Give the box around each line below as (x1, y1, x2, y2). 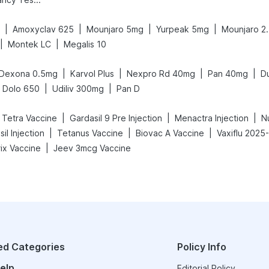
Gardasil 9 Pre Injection (70, 113, 162, 123)
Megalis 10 (64, 39, 106, 49)
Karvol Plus (70, 68, 114, 79)
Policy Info (177, 241, 226, 253)
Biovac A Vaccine (136, 128, 204, 138)
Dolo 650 (2, 83, 40, 94)
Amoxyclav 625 (13, 24, 74, 34)
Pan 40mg (208, 68, 248, 79)
